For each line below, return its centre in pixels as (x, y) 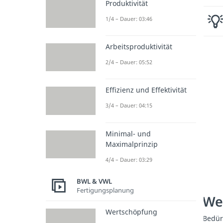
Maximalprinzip (132, 144)
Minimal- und (128, 133)
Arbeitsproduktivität (139, 47)
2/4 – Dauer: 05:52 (129, 62)
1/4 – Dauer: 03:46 (129, 18)
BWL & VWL (94, 181)
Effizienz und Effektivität (146, 90)
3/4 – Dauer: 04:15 (129, 106)
